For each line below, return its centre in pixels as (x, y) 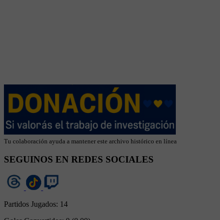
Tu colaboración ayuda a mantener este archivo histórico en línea (90, 141)
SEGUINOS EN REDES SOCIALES (79, 160)
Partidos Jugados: (32, 204)
